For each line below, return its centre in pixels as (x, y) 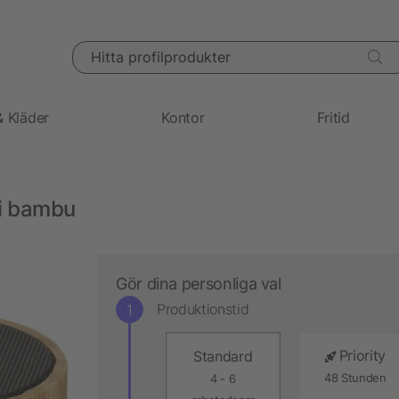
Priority (362, 355)
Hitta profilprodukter (127, 49)
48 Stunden (355, 378)
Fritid (333, 117)
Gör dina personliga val (199, 283)
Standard (223, 356)
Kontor (183, 117)
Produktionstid (203, 309)
